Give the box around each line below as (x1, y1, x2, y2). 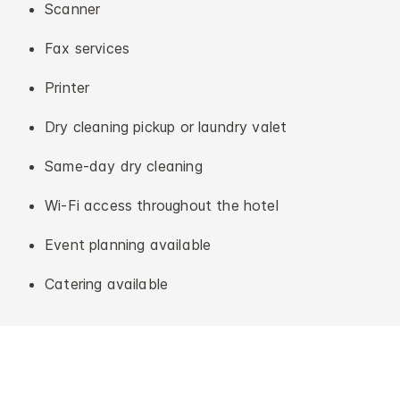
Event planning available (45, 236, 212, 254)
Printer (45, 79, 90, 97)
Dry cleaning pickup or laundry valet (45, 118, 287, 137)
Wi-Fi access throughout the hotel (45, 196, 279, 215)
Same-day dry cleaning (45, 157, 203, 176)
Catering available (45, 275, 169, 294)
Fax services (45, 39, 130, 58)
